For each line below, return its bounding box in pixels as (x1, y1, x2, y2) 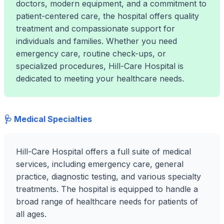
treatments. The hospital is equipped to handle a (16, 184, 198, 194)
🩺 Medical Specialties (4, 114, 92, 124)
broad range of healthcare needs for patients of (16, 196, 198, 206)
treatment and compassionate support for (16, 23, 175, 33)
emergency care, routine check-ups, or (16, 48, 166, 58)
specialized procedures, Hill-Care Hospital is (16, 61, 183, 71)
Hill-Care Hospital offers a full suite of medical (16, 146, 191, 156)
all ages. (16, 209, 46, 219)
